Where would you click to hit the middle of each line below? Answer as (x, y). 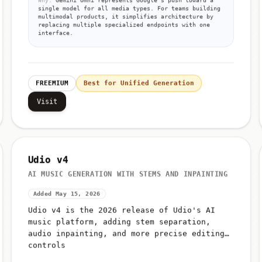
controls (46, 245)
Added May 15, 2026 (67, 194)
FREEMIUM (52, 83)
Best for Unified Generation (139, 83)
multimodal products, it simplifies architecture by (125, 16)
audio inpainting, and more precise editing (126, 233)
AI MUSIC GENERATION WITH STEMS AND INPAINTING (128, 174)
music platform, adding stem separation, (119, 222)
